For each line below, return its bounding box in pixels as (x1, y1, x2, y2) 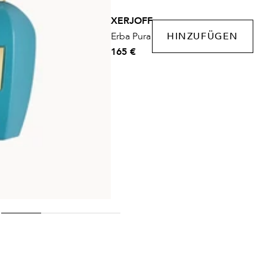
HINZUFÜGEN (167, 29, 238, 43)
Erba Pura (111, 29, 151, 43)
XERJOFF (111, 14, 153, 27)
